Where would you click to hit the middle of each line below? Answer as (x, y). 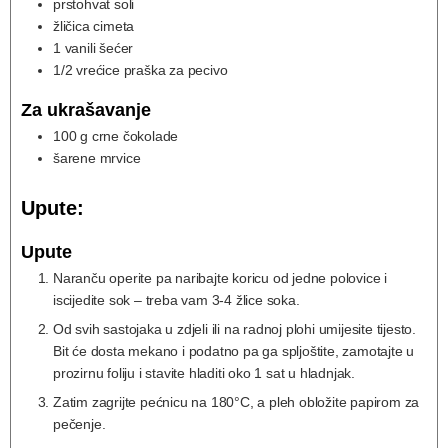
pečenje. (79, 424)
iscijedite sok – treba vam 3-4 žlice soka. (176, 300)
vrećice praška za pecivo (152, 69)
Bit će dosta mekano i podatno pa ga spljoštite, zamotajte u (234, 351)
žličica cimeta (94, 25)
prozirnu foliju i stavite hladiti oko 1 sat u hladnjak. (204, 373)
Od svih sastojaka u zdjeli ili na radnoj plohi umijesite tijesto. (234, 329)
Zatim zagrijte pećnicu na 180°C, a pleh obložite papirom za (236, 402)
